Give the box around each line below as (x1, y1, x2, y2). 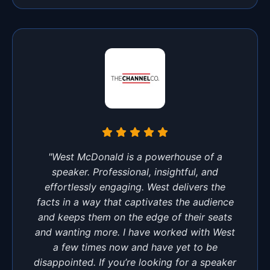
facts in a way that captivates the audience (36, 195, 234, 208)
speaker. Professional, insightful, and (52, 165, 218, 178)
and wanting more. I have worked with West (35, 225, 235, 238)
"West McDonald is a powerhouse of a (48, 150, 222, 163)
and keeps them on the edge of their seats (38, 210, 232, 223)
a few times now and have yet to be (52, 240, 218, 253)
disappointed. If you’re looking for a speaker (34, 256, 236, 268)
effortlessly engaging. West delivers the (45, 180, 225, 193)
